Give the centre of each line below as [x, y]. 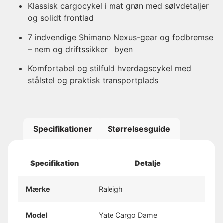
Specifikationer [63, 129]
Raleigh [111, 189]
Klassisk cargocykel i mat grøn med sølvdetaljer [118, 6]
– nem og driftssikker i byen [80, 49]
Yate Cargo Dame [128, 215]
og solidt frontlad [61, 18]
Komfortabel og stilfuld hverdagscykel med [110, 68]
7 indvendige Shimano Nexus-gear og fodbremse [120, 37]
